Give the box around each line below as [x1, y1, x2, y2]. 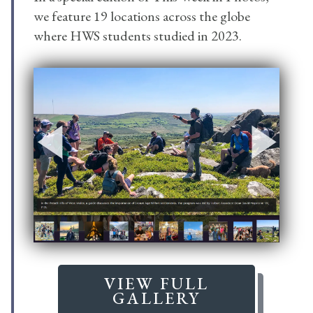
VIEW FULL [104, 272, 209, 294]
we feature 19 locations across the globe [34, 7, 250, 26]
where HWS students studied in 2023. [34, 27, 242, 45]
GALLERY [112, 286, 201, 309]
